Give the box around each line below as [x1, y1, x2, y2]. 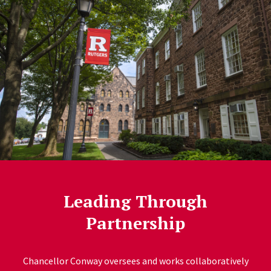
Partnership [86, 211, 185, 234]
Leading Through [64, 189, 207, 212]
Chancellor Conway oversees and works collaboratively [22, 254, 249, 267]
